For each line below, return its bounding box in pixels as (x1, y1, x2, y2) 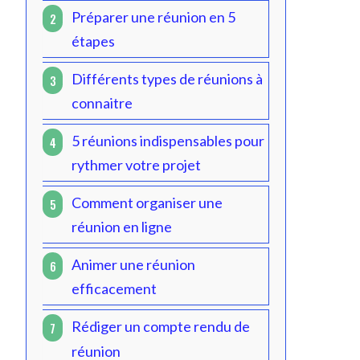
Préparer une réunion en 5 (72, 7, 235, 26)
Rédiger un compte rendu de (72, 317, 250, 335)
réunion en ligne (72, 217, 172, 235)
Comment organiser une (72, 193, 223, 211)
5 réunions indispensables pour (72, 131, 264, 149)
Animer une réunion (72, 255, 195, 273)
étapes (72, 31, 117, 50)
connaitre (72, 93, 133, 112)
